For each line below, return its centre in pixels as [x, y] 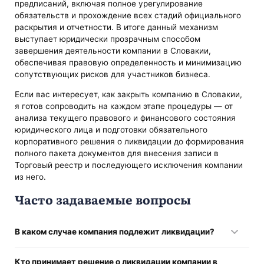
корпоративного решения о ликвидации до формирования [130, 141]
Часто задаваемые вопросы [103, 199]
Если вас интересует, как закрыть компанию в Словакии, [129, 94]
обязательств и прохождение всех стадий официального [128, 16]
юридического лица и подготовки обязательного [111, 129]
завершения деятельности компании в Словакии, [113, 51]
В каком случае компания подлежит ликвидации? [115, 232]
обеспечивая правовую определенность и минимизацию [128, 63]
